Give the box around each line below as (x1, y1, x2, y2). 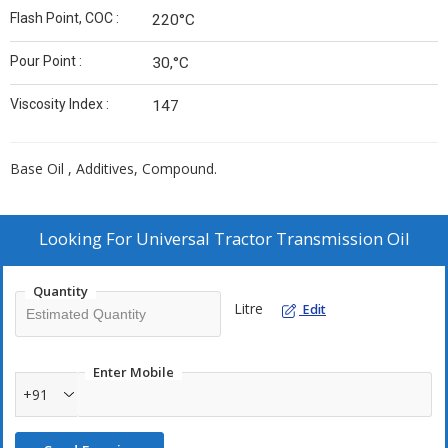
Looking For (38, 227, 136, 250)
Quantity (33, 282, 88, 300)
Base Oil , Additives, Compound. (10, 159, 217, 178)
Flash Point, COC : (10, 10, 119, 26)
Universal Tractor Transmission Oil (135, 227, 410, 250)
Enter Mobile (93, 363, 174, 381)
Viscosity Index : (10, 96, 109, 112)
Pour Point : (10, 53, 82, 69)
